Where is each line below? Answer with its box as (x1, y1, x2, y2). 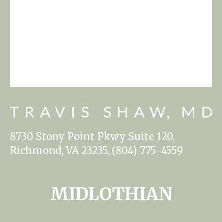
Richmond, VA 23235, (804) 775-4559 (10, 144, 183, 157)
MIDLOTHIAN (50, 183, 172, 206)
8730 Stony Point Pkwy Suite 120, (10, 130, 175, 143)
